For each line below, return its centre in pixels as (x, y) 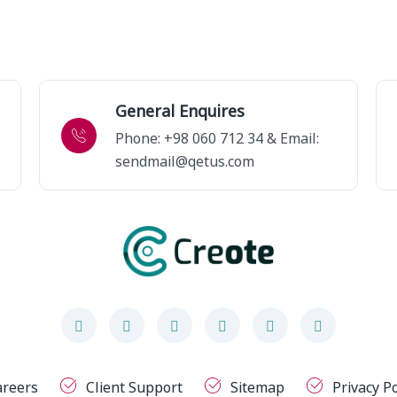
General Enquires (179, 110)
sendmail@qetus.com (184, 160)
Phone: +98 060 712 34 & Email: (217, 137)
